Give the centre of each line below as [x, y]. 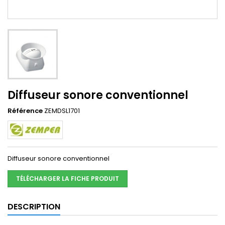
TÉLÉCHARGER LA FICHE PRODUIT [68, 179]
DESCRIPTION [34, 207]
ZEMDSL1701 [62, 111]
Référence [25, 111]
